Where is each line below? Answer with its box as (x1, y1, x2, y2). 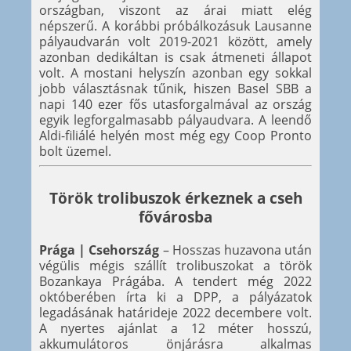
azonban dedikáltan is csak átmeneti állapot (39, 48, 312, 66)
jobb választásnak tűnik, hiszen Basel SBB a (39, 79, 312, 97)
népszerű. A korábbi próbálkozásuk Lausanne (39, 16, 312, 34)
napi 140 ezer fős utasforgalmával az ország (39, 95, 312, 113)
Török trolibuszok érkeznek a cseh (49, 187, 302, 208)
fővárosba (139, 206, 212, 226)
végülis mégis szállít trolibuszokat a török (39, 256, 312, 274)
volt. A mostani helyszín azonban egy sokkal (39, 63, 312, 81)
